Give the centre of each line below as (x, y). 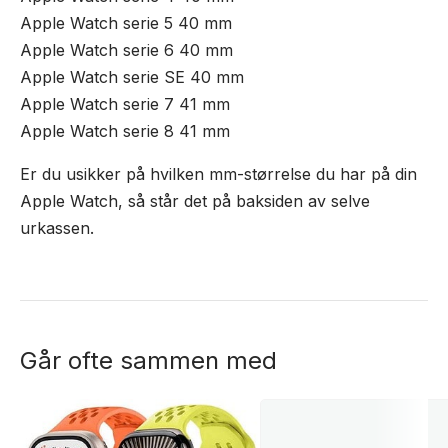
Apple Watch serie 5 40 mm (126, 23)
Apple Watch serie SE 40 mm (132, 77)
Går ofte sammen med (148, 360)
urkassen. (57, 228)
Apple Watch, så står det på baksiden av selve (195, 201)
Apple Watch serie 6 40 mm (126, 50)
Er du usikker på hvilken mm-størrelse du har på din (218, 174)
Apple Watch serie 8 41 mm (125, 131)
